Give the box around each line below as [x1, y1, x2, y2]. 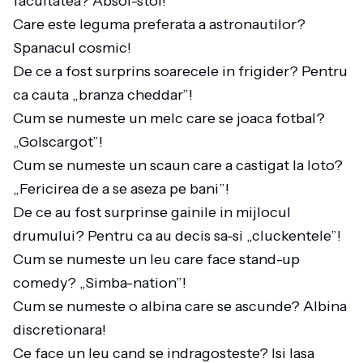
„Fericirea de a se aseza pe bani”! [13, 180, 236, 198]
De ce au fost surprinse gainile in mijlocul [13, 203, 291, 221]
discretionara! [13, 321, 113, 339]
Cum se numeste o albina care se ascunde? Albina [13, 297, 347, 315]
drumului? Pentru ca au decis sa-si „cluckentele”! [13, 227, 348, 245]
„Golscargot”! [13, 133, 109, 151]
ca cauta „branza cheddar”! [13, 86, 199, 104]
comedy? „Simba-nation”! [13, 274, 193, 292]
